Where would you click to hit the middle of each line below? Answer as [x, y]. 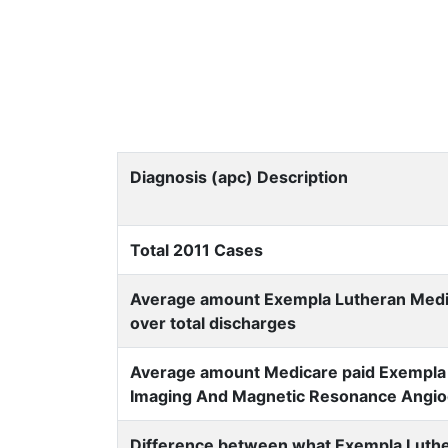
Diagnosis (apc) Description [239, 177]
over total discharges [213, 323]
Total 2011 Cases [196, 250]
